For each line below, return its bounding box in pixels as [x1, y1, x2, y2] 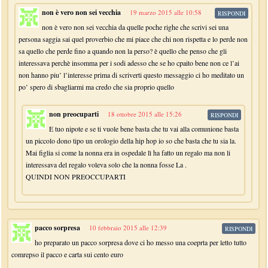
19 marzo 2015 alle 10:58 [130, 8, 202, 17]
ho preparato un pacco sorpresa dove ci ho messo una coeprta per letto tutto [35, 237, 247, 247]
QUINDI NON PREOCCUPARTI [26, 172, 126, 181]
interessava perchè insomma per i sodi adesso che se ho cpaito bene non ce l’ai [19, 58, 240, 68]
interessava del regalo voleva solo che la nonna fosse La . [26, 160, 187, 169]
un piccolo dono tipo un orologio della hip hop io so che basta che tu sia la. [26, 136, 237, 145]
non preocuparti [49, 109, 99, 119]
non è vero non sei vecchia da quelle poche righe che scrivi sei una [42, 22, 229, 32]
